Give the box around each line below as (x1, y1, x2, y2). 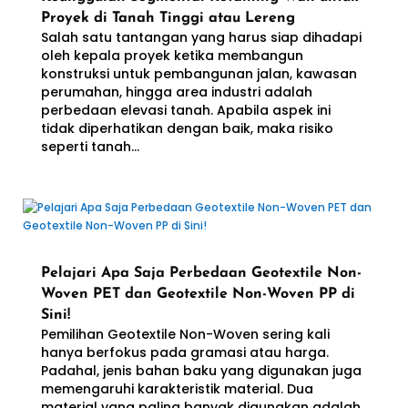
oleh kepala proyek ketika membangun (40, 46, 303, 65)
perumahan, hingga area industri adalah (40, 83, 312, 101)
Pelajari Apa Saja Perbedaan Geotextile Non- (40, 266, 362, 280)
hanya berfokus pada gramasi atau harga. (40, 343, 329, 362)
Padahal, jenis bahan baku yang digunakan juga (40, 362, 362, 380)
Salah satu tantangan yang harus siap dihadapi (40, 28, 362, 46)
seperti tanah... (40, 138, 139, 156)
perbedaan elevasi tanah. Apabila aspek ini (40, 101, 331, 119)
